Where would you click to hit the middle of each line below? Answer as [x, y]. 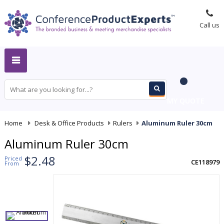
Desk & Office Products [69, 123]
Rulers [123, 123]
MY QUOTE [186, 100]
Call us [209, 25]
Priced [13, 158]
